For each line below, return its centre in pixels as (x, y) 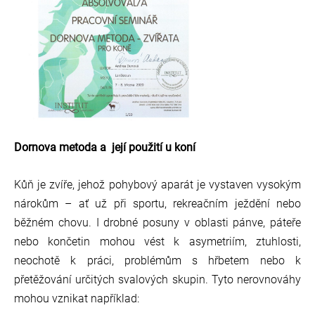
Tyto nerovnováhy (256, 279)
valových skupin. (168, 279)
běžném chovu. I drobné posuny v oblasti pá (130, 222)
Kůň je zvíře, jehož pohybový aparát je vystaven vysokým (157, 184)
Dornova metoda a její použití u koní (105, 148)
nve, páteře (273, 222)
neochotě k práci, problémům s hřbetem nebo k (157, 260)
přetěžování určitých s (69, 279)
